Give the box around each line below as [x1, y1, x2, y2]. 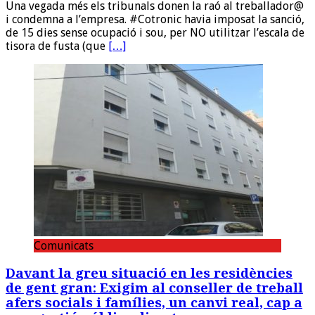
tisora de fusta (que [6, 39, 108, 53]
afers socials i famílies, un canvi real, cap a [6, 295, 302, 310]
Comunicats [34, 239, 94, 253]
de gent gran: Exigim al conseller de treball [6, 281, 303, 295]
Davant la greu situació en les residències [6, 266, 292, 281]
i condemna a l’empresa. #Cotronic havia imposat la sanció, [6, 13, 304, 27]
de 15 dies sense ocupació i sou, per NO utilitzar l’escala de [6, 26, 304, 40]
